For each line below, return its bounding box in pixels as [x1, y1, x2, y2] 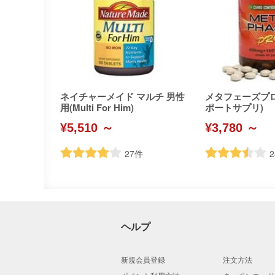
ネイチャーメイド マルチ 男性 [60, 90, 185, 103]
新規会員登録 [121, 254, 165, 265]
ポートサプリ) [205, 101, 263, 114]
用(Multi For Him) [60, 101, 134, 114]
